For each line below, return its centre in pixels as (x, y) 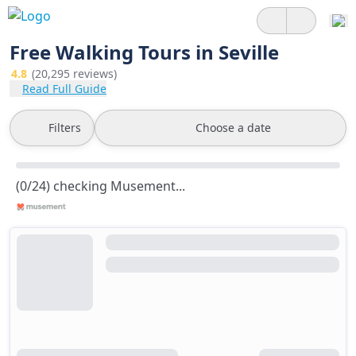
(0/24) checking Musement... (101, 186)
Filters (65, 128)
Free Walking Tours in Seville (144, 52)
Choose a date (233, 128)
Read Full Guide (64, 89)
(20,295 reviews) (74, 74)
